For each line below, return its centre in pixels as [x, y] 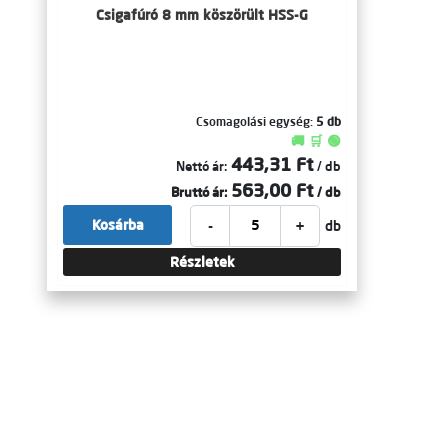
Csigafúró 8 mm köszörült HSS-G [202, 15]
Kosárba [117, 225]
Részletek [202, 262]
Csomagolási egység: [256, 121]
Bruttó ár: [199, 192]
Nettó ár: [201, 166]
